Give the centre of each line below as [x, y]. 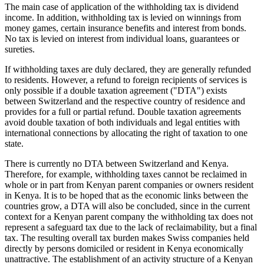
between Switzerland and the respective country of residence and [125, 101]
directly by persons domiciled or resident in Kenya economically [124, 249]
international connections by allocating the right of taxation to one [126, 133]
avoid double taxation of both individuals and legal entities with [122, 123]
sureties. [20, 49]
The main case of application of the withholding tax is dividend [122, 7]
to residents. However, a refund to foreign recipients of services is [126, 80]
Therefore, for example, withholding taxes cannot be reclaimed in [126, 174]
